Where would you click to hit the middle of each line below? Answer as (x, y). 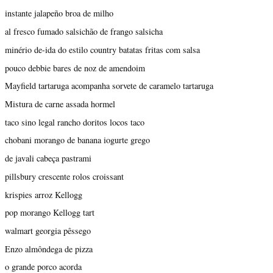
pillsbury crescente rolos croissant (64, 176)
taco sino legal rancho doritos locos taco (75, 122)
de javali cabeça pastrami (48, 158)
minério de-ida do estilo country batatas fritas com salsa (102, 49)
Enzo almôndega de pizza (49, 249)
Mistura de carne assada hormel (60, 104)
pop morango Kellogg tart (50, 213)
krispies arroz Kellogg (44, 194)
